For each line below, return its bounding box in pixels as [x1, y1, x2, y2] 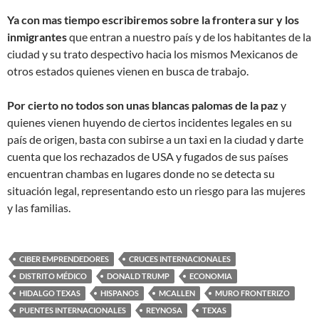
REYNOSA [146, 305, 182, 315]
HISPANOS [100, 288, 139, 298]
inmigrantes [7, 30, 67, 44]
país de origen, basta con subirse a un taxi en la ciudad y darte [7, 132, 303, 147]
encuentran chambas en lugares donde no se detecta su [7, 167, 275, 181]
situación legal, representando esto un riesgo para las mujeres [7, 184, 305, 198]
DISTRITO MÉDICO [19, 271, 87, 281]
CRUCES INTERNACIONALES [129, 254, 231, 264]
